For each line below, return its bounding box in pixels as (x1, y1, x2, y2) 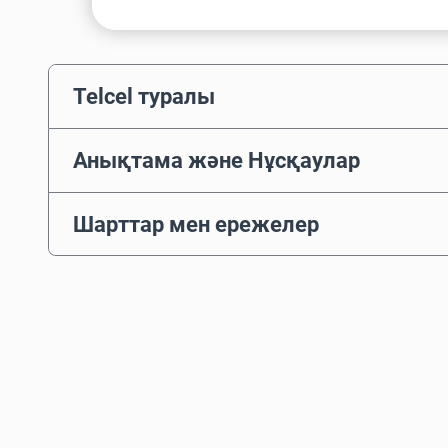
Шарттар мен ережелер (73, 210, 319, 237)
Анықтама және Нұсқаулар (73, 147, 360, 174)
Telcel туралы (73, 83, 215, 110)
